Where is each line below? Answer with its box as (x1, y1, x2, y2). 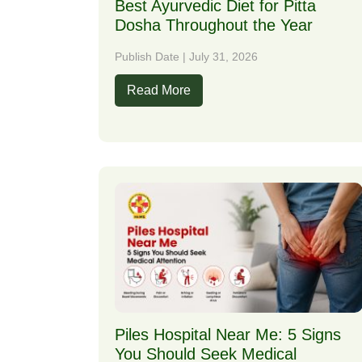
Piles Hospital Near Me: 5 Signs (115, 325, 341, 343)
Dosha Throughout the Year (115, 16, 313, 35)
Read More (127, 83, 191, 98)
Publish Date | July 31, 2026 (115, 50, 258, 64)
